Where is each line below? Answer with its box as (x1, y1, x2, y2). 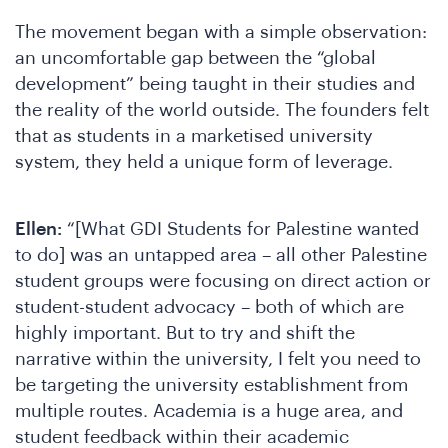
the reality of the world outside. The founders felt (15, 101, 429, 120)
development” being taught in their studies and (15, 75, 415, 94)
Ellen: (15, 219, 62, 238)
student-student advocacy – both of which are (15, 297, 404, 316)
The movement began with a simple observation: (15, 23, 427, 42)
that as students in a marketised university (15, 127, 373, 146)
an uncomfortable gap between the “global (15, 49, 376, 68)
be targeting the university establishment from (15, 375, 408, 394)
